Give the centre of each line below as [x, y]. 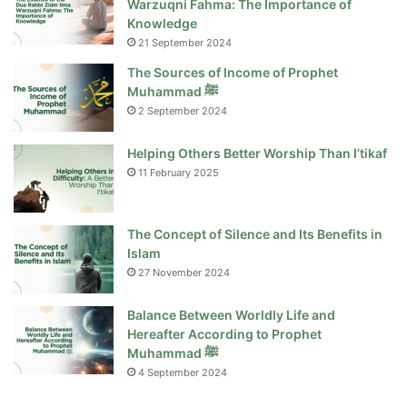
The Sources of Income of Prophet [233, 73]
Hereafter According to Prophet [224, 334]
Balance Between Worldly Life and [231, 315]
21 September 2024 [185, 43]
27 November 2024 [184, 273]
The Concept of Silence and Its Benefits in [255, 234]
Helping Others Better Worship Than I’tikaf [257, 154]
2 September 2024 [183, 111]
